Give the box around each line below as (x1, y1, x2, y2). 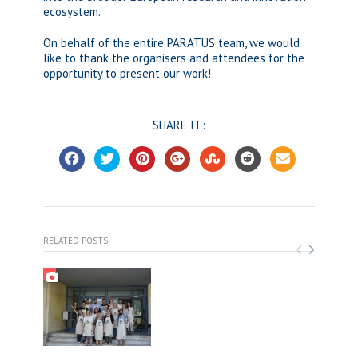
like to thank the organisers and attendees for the (43, 50, 304, 66)
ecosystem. (43, 4, 101, 19)
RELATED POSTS (43, 235, 108, 246)
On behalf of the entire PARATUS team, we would (43, 35, 300, 50)
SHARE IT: (153, 117, 205, 133)
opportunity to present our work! (43, 66, 211, 81)
